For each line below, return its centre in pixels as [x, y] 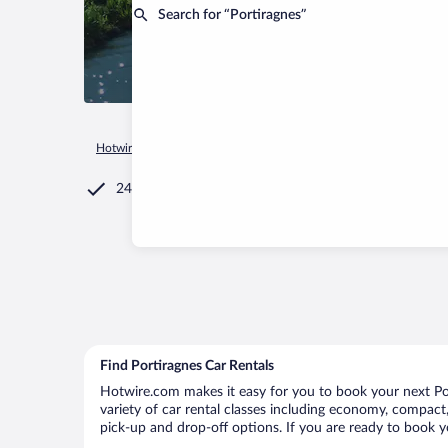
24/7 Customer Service [187, 189]
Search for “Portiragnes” [232, 15]
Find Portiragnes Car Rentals [187, 366]
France [272, 148]
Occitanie [333, 148]
